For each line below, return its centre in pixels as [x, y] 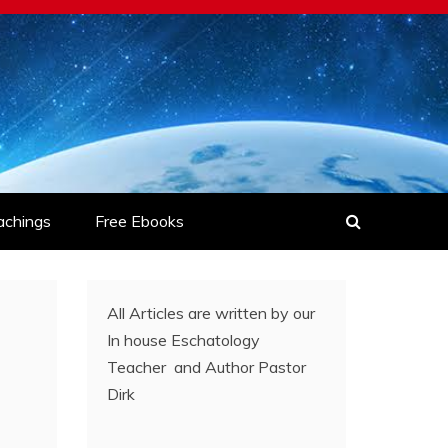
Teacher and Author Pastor [207, 367]
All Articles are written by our [211, 313]
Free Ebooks [139, 221]
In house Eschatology [184, 340]
